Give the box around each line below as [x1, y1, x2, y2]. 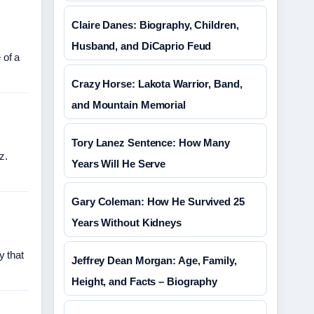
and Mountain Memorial [71, 99, 186, 111]
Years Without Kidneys [71, 217, 182, 228]
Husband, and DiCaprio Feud [71, 40, 212, 52]
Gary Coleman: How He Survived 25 [71, 196, 245, 207]
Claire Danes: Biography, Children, [71, 19, 239, 31]
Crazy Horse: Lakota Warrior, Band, [71, 78, 243, 90]
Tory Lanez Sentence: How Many [71, 137, 231, 149]
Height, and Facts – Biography [71, 275, 218, 287]
